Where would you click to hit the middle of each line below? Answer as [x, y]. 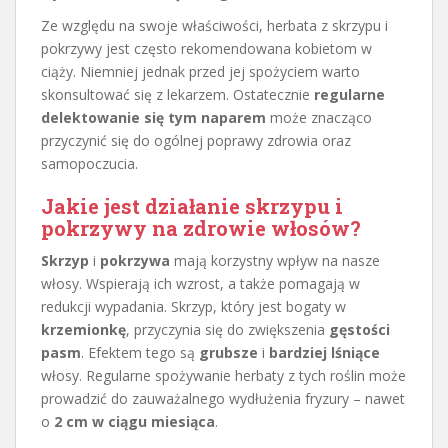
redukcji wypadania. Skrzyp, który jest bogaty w [193, 306]
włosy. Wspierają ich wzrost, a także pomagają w [200, 283]
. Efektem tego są [140, 352]
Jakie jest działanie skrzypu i [192, 205]
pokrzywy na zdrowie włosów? [201, 227]
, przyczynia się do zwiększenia [227, 329]
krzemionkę [83, 329]
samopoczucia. [89, 163]
